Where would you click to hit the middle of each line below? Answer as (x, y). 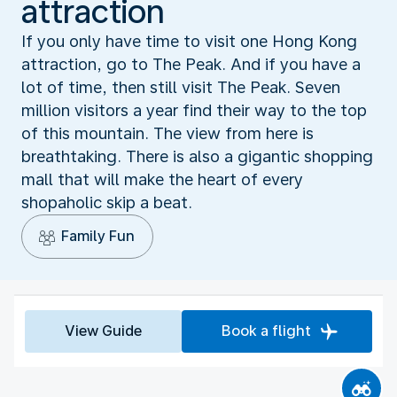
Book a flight (266, 331)
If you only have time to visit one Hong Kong (189, 41)
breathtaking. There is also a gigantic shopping (197, 156)
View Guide (103, 331)
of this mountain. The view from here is (167, 133)
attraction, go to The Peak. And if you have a (191, 64)
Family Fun (98, 236)
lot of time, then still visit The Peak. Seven (181, 87)
